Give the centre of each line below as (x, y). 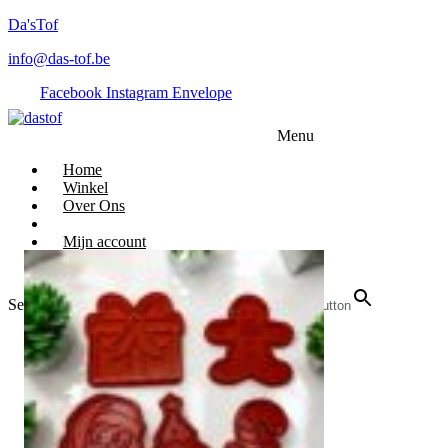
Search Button (309, 305)
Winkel (85, 187)
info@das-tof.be (59, 58)
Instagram (137, 92)
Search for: (42, 304)
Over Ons (94, 205)
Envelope (202, 92)
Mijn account (104, 241)
